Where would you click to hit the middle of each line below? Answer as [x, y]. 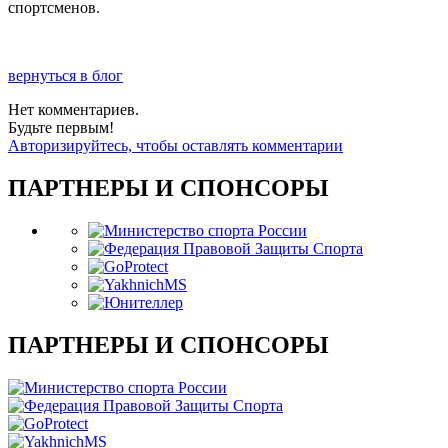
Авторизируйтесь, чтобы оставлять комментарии [175, 146]
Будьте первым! [61, 128]
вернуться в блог [65, 76]
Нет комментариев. [73, 110]
